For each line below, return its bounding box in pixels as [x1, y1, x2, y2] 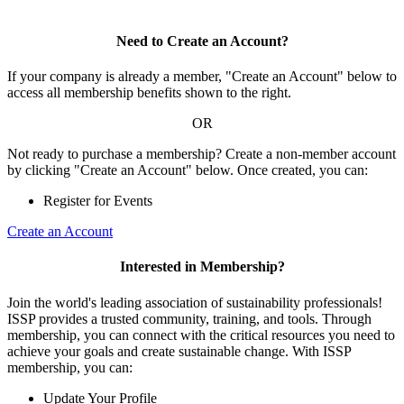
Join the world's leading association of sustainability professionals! [7, 294, 382, 310]
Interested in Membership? [119, 259, 285, 275]
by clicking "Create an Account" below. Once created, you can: [7, 161, 368, 178]
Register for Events [43, 192, 152, 208]
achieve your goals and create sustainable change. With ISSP [7, 343, 351, 359]
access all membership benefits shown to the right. [7, 84, 295, 100]
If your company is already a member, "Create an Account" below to [7, 68, 397, 84]
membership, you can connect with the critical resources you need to [7, 326, 395, 343]
